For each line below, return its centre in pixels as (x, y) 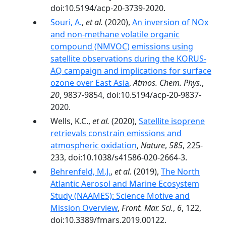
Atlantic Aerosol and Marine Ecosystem (125, 184)
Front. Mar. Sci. (147, 208)
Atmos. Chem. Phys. (167, 83)
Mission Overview (84, 208)
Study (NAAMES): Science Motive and (120, 196)
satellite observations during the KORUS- (128, 59)
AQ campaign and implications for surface (131, 71)
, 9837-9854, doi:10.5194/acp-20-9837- (130, 95)
